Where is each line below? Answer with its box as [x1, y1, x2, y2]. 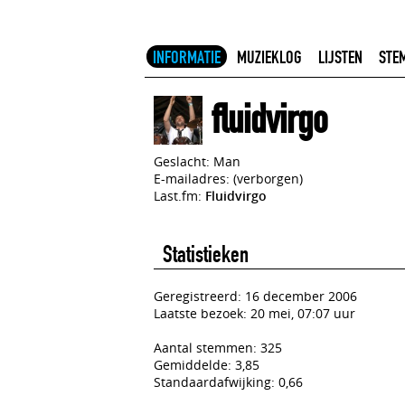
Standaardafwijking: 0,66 [154, 373, 303, 391]
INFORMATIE [153, 46, 221, 68]
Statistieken [163, 240, 249, 268]
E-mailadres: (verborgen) [154, 170, 303, 187]
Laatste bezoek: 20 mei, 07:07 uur [154, 305, 355, 322]
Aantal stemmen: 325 [154, 339, 282, 356]
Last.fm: [154, 187, 205, 204]
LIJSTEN [318, 46, 363, 68]
